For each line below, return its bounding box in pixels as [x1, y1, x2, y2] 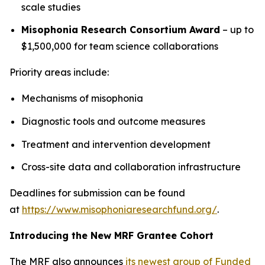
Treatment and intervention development [21, 138, 211, 150]
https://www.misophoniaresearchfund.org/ [22, 203, 217, 216]
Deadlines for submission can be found [9, 187, 185, 199]
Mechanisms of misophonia [21, 92, 143, 105]
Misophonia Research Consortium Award [21, 24, 220, 36]
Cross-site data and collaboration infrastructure [21, 161, 241, 173]
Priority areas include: [9, 66, 109, 79]
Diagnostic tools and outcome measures [21, 115, 205, 127]
